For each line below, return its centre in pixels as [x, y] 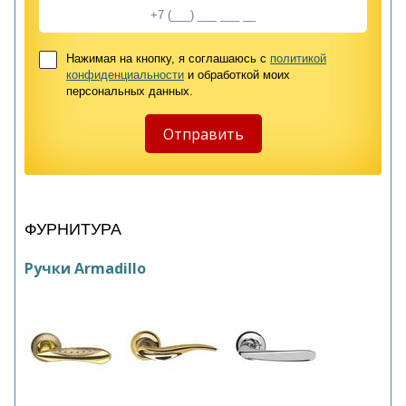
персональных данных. [130, 91]
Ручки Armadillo [85, 268]
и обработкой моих [237, 75]
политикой [298, 58]
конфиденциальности [125, 75]
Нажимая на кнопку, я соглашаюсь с [168, 58]
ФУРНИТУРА [73, 229]
